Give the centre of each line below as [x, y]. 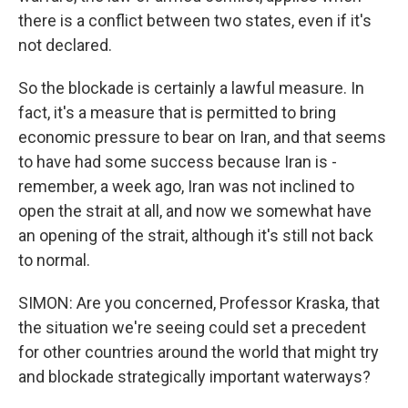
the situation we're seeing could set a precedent [192, 327]
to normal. [54, 260]
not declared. [65, 45]
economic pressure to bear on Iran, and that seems [202, 137]
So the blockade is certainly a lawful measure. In [191, 88]
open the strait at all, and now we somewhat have [195, 211]
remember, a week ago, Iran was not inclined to [186, 186]
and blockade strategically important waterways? [194, 377]
